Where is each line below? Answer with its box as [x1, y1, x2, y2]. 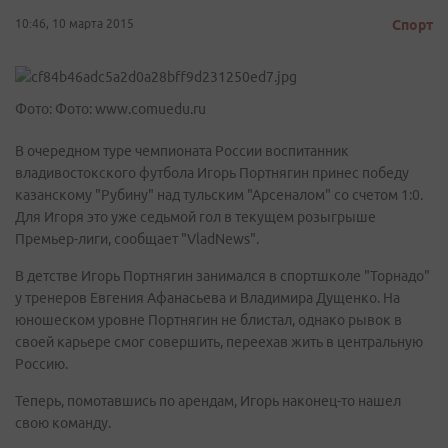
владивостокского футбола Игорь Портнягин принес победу [15, 165, 409, 181]
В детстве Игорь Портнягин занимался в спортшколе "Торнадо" [15, 268, 430, 284]
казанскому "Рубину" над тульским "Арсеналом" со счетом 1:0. [15, 187, 423, 203]
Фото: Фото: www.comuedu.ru [15, 101, 206, 117]
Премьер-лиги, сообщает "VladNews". [15, 231, 259, 247]
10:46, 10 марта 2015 [15, 17, 134, 30]
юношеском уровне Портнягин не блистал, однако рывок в [15, 312, 402, 328]
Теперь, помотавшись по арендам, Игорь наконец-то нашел [15, 393, 401, 409]
